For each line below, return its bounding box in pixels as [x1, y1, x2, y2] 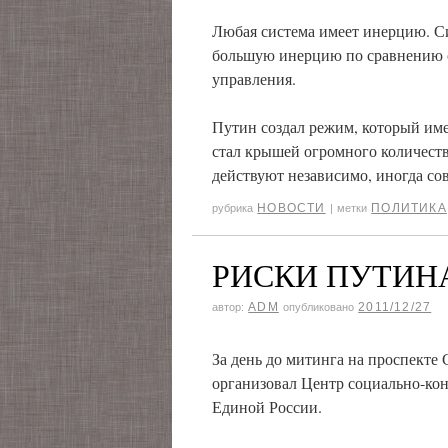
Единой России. [212, 396, 322, 417]
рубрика [212, 202, 253, 214]
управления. [212, 68, 296, 89]
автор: [212, 301, 244, 313]
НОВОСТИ [257, 201, 326, 215]
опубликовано [283, 301, 355, 313]
